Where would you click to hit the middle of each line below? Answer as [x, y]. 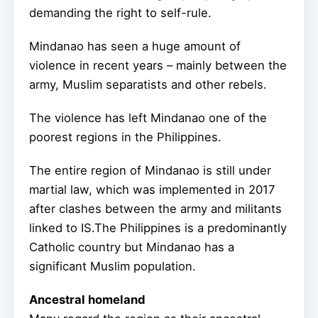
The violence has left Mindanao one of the [148, 117]
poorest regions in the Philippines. [125, 137]
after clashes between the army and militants [155, 208]
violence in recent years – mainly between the [158, 65]
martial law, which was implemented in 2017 [152, 189]
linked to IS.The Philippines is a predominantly [158, 227]
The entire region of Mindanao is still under [150, 170]
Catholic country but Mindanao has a [132, 247]
